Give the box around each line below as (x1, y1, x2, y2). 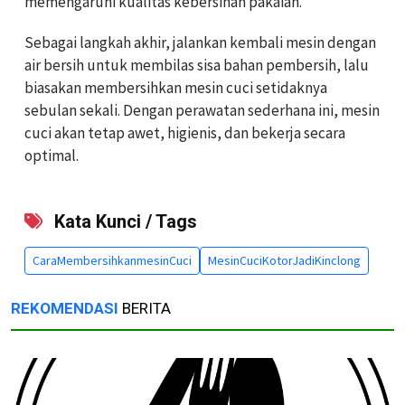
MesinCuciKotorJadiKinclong (208, 252, 361, 269)
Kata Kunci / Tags (50, 211, 197, 233)
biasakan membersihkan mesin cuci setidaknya (24, 78, 327, 99)
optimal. (24, 146, 79, 166)
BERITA (118, 299, 171, 318)
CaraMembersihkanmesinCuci (33, 252, 192, 269)
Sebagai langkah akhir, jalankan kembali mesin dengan (24, 33, 376, 53)
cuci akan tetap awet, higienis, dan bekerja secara (24, 123, 345, 144)
